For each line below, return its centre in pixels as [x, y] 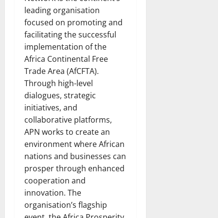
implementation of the [65, 47]
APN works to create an [67, 132]
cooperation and [55, 181]
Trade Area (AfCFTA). [62, 71]
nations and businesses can [75, 156]
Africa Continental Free [66, 59]
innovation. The [53, 193]
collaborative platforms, [68, 120]
